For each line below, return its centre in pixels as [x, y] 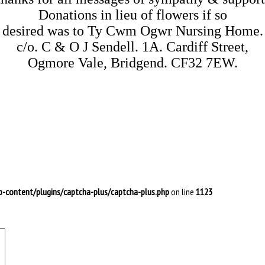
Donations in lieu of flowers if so [132, 15]
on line [182, 191]
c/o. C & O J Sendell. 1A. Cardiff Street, [132, 47]
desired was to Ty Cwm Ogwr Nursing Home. [132, 31]
